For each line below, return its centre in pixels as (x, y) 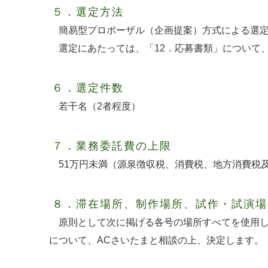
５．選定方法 (88, 12)
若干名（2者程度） (95, 106)
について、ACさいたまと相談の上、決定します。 (156, 240)
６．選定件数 (88, 88)
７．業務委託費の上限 (112, 146)
